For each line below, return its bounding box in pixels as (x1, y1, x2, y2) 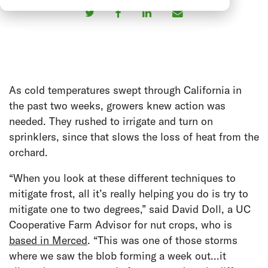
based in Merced (9, 233, 87, 247)
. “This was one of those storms (87, 233, 237, 247)
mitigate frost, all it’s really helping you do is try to (9, 186, 248, 200)
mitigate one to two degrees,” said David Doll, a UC (9, 202, 251, 216)
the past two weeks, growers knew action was (9, 98, 226, 112)
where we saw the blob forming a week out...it (9, 248, 226, 263)
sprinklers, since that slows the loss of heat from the (9, 129, 259, 144)
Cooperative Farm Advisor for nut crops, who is (9, 217, 232, 232)
